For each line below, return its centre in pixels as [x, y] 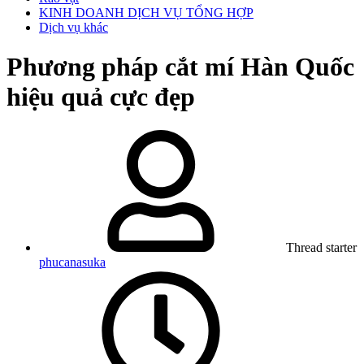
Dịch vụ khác [74, 27]
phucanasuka [72, 262]
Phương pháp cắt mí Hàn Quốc [180, 67]
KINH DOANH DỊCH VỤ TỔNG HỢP [146, 12]
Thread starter [321, 247]
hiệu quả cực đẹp [101, 97]
